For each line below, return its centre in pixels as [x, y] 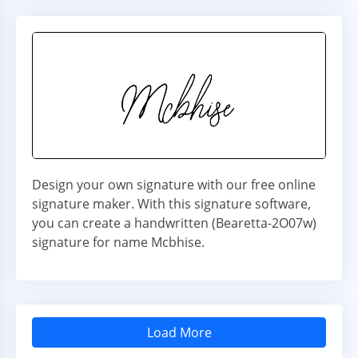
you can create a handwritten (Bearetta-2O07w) [174, 223]
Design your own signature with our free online [174, 185]
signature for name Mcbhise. [118, 243]
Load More [179, 333]
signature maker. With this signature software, [171, 204]
